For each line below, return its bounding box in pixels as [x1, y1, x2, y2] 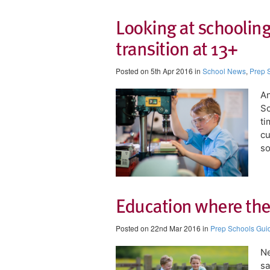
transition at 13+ [116, 33, 237, 62]
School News [202, 66, 246, 76]
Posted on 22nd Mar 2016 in [116, 223, 210, 234]
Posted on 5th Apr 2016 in [116, 66, 202, 76]
